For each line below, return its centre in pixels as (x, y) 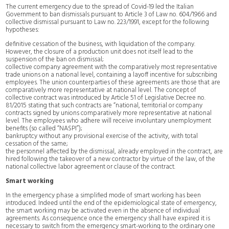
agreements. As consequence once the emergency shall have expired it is (108, 218)
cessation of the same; (37, 144)
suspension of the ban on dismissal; (55, 59)
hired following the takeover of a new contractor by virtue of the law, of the (111, 159)
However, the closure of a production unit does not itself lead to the (100, 52)
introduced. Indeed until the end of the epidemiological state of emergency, (111, 203)
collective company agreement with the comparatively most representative (112, 67)
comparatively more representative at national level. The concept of (101, 90)
